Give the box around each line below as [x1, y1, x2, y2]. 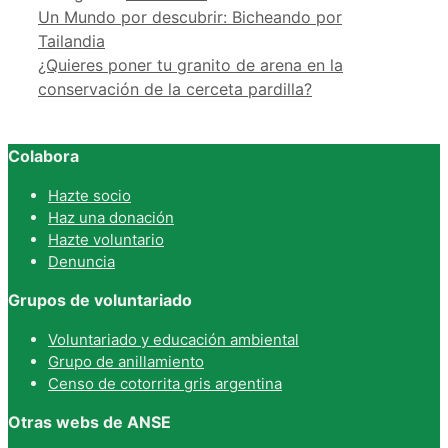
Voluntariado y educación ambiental [48, 330, 299, 350]
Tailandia [38, 30, 105, 51]
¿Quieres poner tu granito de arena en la [38, 54, 343, 75]
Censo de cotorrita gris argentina [48, 374, 282, 394]
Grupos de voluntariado [8, 290, 192, 311]
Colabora [8, 146, 79, 167]
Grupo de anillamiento [48, 352, 204, 372]
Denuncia [48, 252, 115, 272]
